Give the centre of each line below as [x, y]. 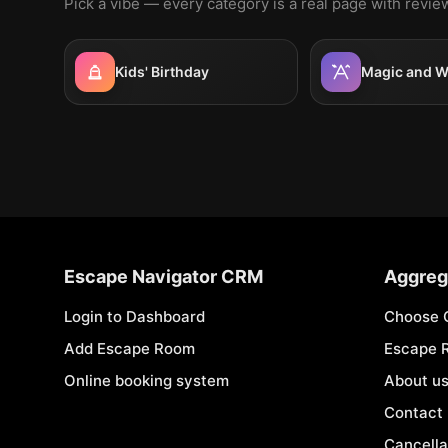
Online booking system [146, 380]
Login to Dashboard [134, 316]
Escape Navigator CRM [163, 276]
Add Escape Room [129, 348]
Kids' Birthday [162, 71]
